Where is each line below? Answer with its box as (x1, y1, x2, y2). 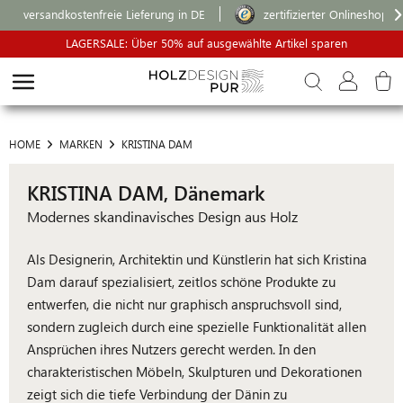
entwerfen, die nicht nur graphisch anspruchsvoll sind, (27, 295, 342, 313)
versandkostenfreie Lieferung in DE (23, 6, 205, 22)
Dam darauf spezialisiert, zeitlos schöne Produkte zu (27, 273, 336, 291)
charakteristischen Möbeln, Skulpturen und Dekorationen (27, 363, 362, 381)
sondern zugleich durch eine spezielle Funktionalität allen (27, 318, 366, 336)
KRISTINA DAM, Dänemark (27, 179, 265, 206)
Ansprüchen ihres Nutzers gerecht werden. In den (27, 340, 316, 358)
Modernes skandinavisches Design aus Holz (27, 207, 298, 226)
